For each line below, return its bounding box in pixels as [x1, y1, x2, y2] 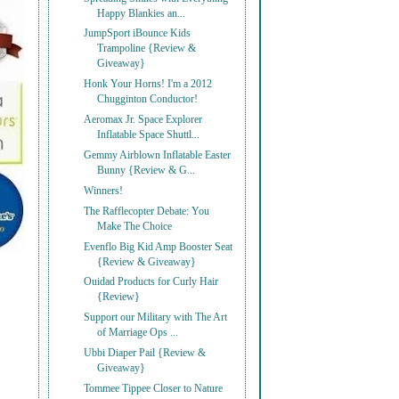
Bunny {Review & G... [97, 164, 196, 176]
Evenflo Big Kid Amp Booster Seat [84, 240, 233, 253]
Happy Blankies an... [97, 7, 186, 20]
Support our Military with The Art [84, 312, 228, 324]
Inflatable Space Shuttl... [97, 129, 200, 142]
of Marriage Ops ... [97, 327, 179, 339]
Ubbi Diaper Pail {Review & [84, 347, 207, 360]
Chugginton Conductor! [97, 94, 199, 106]
